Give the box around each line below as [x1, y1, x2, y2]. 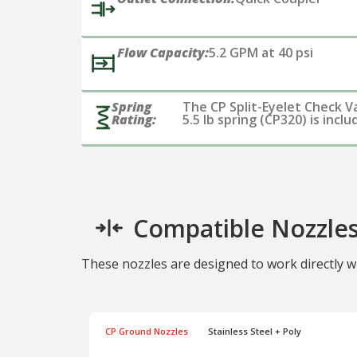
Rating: [112, 110, 157, 128]
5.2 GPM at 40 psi [209, 43, 313, 61]
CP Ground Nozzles [105, 325, 188, 338]
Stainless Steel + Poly [208, 325, 301, 338]
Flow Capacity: [117, 43, 209, 61]
